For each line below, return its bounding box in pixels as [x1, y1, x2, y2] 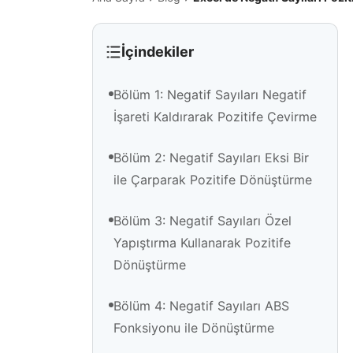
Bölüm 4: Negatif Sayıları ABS [113, 298, 289, 314]
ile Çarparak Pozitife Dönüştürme [113, 172, 312, 188]
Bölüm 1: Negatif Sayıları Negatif [113, 87, 307, 103]
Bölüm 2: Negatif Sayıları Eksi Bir [113, 150, 309, 166]
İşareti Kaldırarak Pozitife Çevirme [113, 109, 317, 125]
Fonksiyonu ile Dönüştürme [113, 320, 274, 336]
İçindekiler [121, 43, 194, 61]
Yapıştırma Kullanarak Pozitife [113, 235, 291, 251]
